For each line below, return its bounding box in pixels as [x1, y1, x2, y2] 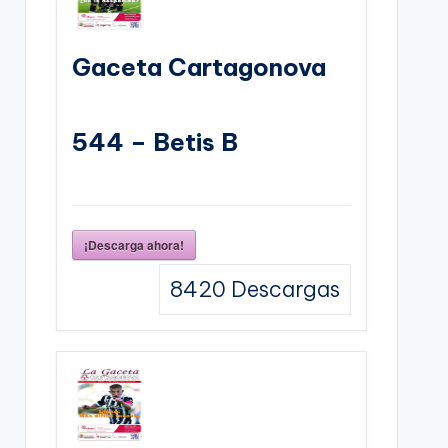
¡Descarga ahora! [83, 235, 184, 254]
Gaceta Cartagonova [71, 51, 326, 82]
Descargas [225, 274, 340, 303]
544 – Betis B [71, 126, 238, 157]
